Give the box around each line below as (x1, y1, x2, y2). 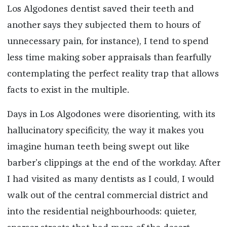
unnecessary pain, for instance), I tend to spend (7, 36, 209, 46)
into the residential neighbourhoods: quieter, (7, 207, 197, 216)
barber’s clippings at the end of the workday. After (7, 158, 220, 168)
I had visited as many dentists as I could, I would (7, 174, 214, 184)
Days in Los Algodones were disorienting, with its (7, 109, 215, 119)
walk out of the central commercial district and (7, 191, 208, 200)
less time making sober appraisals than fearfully (7, 53, 211, 62)
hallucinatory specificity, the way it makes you (7, 126, 204, 135)
